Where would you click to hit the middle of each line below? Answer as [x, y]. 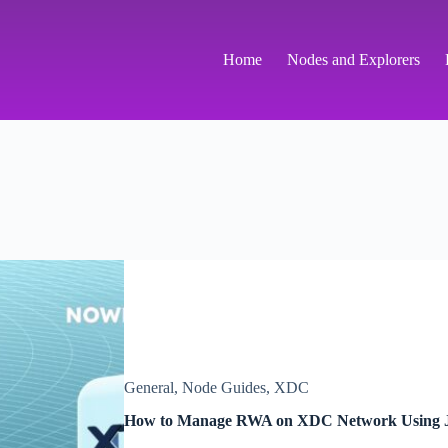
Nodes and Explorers [353, 59]
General [148, 387]
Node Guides [223, 387]
